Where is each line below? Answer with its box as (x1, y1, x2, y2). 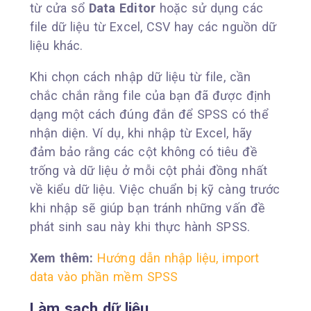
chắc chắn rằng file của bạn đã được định (29, 87, 271, 103)
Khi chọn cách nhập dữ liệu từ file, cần (29, 69, 251, 84)
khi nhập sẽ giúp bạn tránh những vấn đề (29, 200, 265, 215)
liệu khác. (29, 37, 83, 53)
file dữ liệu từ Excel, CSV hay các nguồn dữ (29, 19, 277, 34)
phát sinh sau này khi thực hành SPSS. (29, 219, 250, 234)
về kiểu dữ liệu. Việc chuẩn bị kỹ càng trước (29, 181, 280, 196)
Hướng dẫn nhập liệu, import (97, 250, 260, 265)
